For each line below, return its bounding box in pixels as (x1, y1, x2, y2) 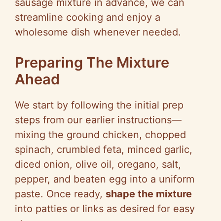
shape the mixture (106, 188, 192, 200)
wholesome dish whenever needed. (15, 26, 181, 38)
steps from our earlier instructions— (15, 114, 182, 126)
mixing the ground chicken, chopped (15, 129, 186, 141)
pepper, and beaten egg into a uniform (15, 173, 194, 185)
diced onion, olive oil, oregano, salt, (15, 158, 181, 171)
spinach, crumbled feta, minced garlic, (15, 144, 192, 156)
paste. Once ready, (15, 188, 106, 200)
